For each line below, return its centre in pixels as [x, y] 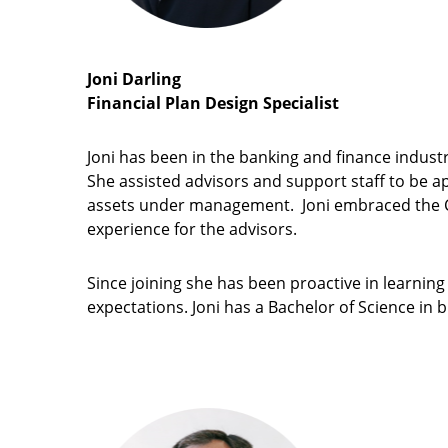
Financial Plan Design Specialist [213, 103]
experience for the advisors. [192, 229]
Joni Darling [134, 79]
